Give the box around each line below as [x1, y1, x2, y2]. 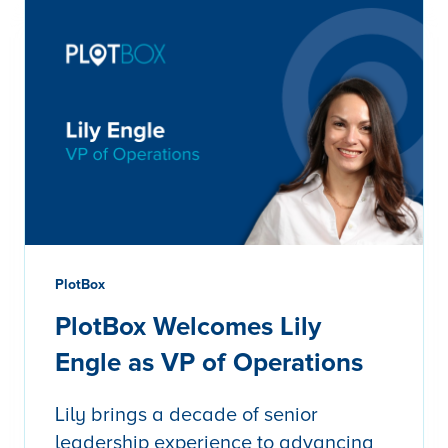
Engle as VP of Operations [55, 347, 363, 380]
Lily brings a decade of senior [55, 403, 318, 428]
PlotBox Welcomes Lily [55, 311, 321, 344]
